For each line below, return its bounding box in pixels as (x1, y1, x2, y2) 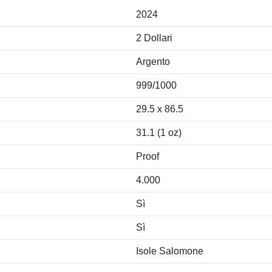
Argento (136, 56, 170, 67)
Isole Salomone (136, 245, 203, 256)
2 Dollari (136, 32, 172, 43)
